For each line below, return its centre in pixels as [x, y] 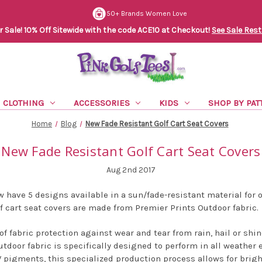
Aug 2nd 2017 [131, 170]
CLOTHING [23, 103]
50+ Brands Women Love [146, 14]
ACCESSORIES [101, 103]
